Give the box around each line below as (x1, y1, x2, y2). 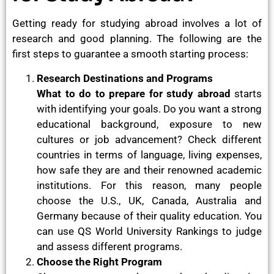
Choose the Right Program (37, 255, 162, 268)
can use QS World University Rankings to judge (37, 224, 262, 237)
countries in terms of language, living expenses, (37, 148, 262, 161)
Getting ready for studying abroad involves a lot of (12, 17, 262, 30)
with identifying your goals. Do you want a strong (37, 102, 262, 115)
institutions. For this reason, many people (37, 179, 262, 191)
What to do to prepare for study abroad (37, 87, 234, 100)
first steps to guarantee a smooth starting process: (12, 48, 248, 61)
